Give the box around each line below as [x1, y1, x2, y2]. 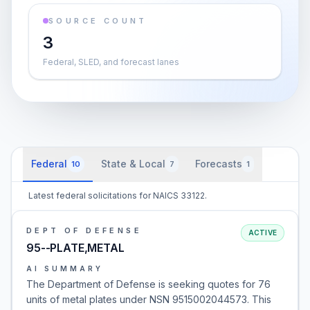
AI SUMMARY [26, 264, 103, 273]
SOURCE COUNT [48, 16, 147, 26]
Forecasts [195, 158, 242, 170]
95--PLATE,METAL [26, 241, 125, 255]
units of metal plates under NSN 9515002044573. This [26, 293, 271, 305]
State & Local [101, 158, 165, 170]
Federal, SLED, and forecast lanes [43, 57, 179, 67]
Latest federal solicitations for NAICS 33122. [28, 190, 207, 201]
